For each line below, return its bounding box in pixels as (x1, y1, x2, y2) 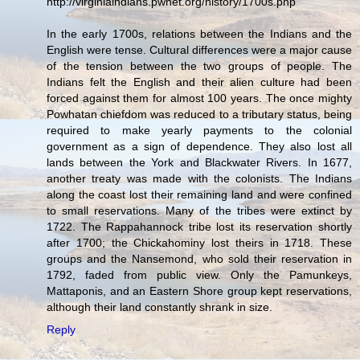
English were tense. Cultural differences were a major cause (47, 43, 352, 56)
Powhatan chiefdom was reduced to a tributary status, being (47, 107, 352, 121)
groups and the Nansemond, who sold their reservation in (47, 252, 352, 265)
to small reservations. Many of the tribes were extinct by (47, 203, 352, 217)
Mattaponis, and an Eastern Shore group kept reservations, (47, 284, 352, 297)
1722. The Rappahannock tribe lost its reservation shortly (47, 219, 352, 233)
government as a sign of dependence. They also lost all (47, 139, 352, 153)
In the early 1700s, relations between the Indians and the (47, 27, 352, 40)
